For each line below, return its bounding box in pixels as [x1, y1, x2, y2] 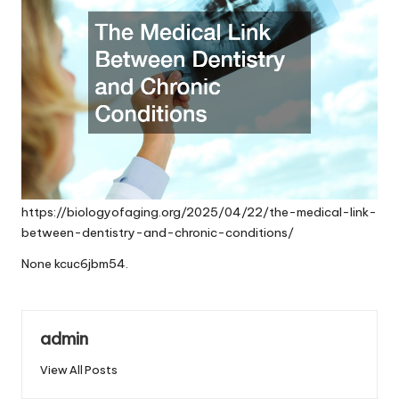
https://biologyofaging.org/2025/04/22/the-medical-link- [21, 203, 377, 220]
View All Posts [40, 362, 118, 378]
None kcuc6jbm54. [21, 255, 128, 272]
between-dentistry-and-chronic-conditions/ [21, 224, 294, 240]
